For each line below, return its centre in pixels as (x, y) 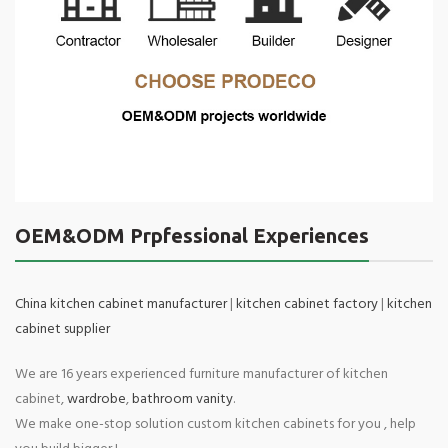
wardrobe (96, 400)
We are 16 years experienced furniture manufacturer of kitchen (201, 375)
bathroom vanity (182, 400)
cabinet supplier (62, 330)
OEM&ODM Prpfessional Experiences (192, 236)
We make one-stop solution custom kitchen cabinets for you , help (215, 425)
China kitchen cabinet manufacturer (121, 305)
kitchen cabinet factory (307, 305)
